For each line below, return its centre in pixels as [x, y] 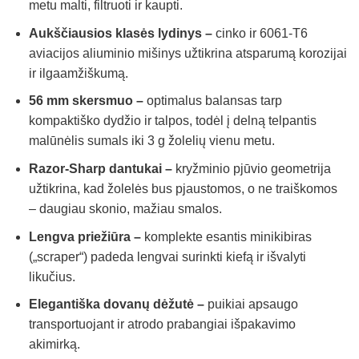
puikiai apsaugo [251, 305]
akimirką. [54, 345]
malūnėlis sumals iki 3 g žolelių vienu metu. [151, 141]
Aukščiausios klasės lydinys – [120, 33]
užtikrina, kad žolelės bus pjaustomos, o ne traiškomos [183, 189]
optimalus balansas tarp [212, 101]
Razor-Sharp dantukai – [100, 169]
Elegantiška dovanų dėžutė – [116, 305]
